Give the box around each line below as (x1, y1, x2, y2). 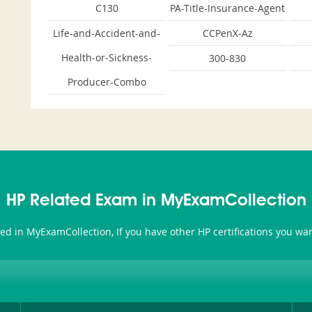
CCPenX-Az (202, 26, 253, 40)
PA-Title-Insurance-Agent (170, 1, 286, 15)
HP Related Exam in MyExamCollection (6, 193, 306, 210)
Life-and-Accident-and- (53, 26, 160, 40)
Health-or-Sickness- (61, 51, 152, 64)
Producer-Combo (67, 75, 146, 88)
